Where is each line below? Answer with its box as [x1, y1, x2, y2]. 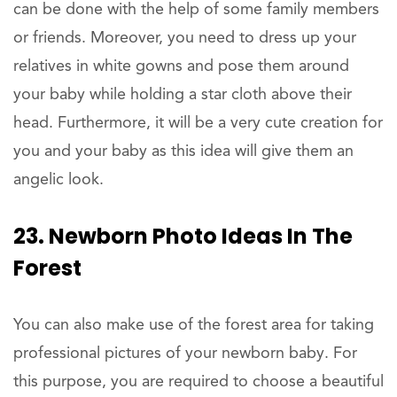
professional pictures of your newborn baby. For [13, 346, 357, 362]
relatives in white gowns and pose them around [13, 58, 349, 75]
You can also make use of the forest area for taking [13, 317, 374, 334]
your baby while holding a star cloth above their [13, 87, 352, 104]
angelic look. [13, 172, 104, 189]
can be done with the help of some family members [13, 2, 379, 19]
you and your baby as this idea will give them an [13, 144, 354, 160]
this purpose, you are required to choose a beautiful [13, 374, 384, 391]
